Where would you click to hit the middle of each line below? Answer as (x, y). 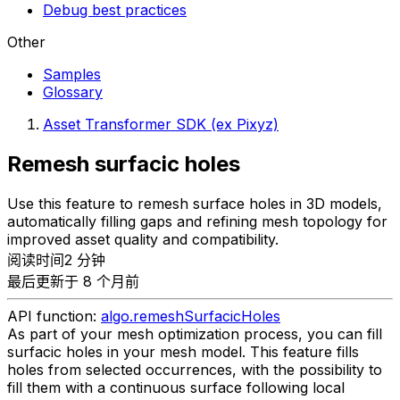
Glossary (73, 92)
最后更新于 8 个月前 (73, 281)
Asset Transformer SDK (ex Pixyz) (161, 124)
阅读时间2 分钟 (56, 259)
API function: (54, 316)
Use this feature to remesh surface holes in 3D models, (195, 203)
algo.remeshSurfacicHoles (191, 316)
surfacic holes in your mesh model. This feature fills (183, 351)
